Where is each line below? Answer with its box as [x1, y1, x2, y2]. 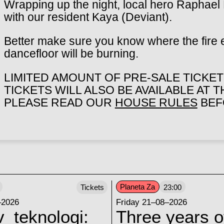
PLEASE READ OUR [3, 95, 115, 109]
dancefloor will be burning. [3, 46, 138, 60]
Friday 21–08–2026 [115, 196, 187, 207]
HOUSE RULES [114, 95, 197, 109]
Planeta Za [120, 182, 155, 191]
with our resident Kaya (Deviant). [3, 10, 172, 23]
